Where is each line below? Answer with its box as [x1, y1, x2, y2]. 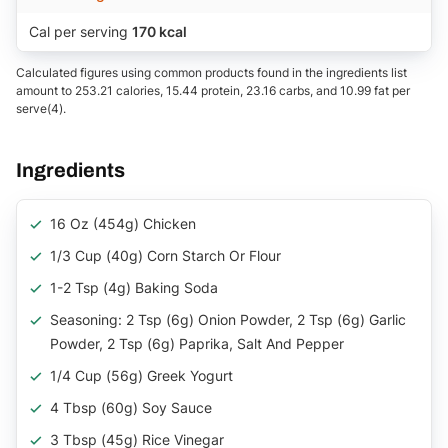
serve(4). [16, 100, 66, 116]
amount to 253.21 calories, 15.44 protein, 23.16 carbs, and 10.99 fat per [16, 82, 410, 98]
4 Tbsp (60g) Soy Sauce [50, 398, 212, 416]
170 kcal [132, 22, 187, 40]
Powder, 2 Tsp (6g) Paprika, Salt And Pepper [50, 334, 344, 352]
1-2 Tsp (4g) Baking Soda [50, 278, 218, 296]
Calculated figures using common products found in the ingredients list [16, 64, 407, 80]
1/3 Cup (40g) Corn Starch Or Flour [50, 246, 281, 264]
